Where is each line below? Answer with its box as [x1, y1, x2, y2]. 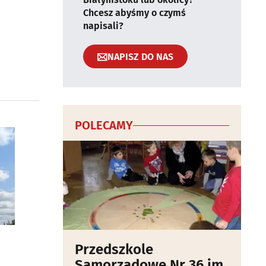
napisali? [83, 20, 123, 31]
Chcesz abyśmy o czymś [83, 7, 186, 18]
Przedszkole [75, 241, 153, 258]
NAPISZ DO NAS [107, 50, 173, 62]
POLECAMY [75, 118, 133, 132]
